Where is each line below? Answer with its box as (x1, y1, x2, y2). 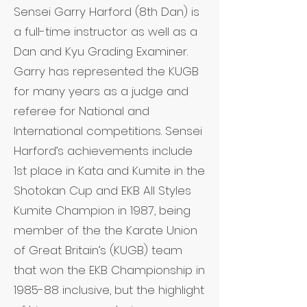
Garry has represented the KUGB (14, 63, 199, 79)
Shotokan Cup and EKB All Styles (14, 182, 191, 199)
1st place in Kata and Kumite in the (14, 162, 205, 179)
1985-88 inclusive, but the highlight (14, 282, 204, 298)
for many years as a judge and (14, 83, 188, 99)
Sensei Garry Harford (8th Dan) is (14, 3, 199, 20)
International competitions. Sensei (14, 123, 202, 139)
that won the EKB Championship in (14, 262, 205, 278)
